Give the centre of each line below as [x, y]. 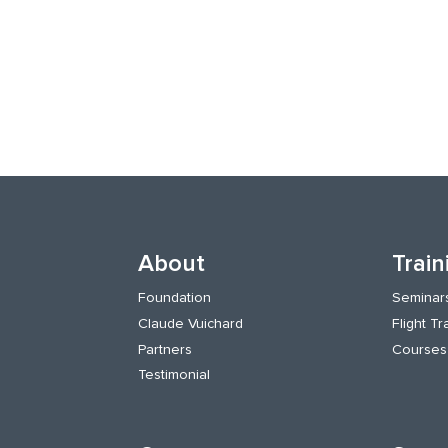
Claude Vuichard [190, 323]
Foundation [174, 298]
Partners [164, 349]
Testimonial [173, 375]
